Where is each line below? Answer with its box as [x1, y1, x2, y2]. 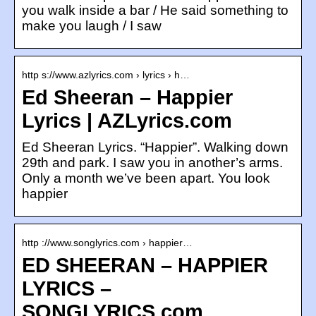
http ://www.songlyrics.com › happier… [22, 236, 193, 248]
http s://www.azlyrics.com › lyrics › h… [22, 68, 190, 80]
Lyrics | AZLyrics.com [22, 109, 232, 132]
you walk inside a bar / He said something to [22, 2, 288, 18]
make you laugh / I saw [22, 18, 162, 33]
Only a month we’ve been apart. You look [22, 170, 270, 186]
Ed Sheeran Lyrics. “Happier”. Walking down [22, 139, 288, 154]
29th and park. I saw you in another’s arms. [22, 154, 283, 170]
